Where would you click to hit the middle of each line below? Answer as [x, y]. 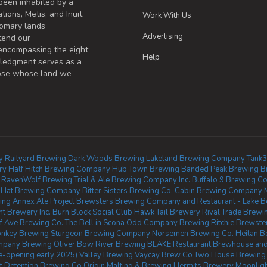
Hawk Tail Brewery [167, 212]
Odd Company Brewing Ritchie [180, 223]
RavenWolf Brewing [37, 180]
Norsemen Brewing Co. [193, 234]
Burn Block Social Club [92, 212]
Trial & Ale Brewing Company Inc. [132, 180]
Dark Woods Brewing [106, 159]
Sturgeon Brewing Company [100, 234]
